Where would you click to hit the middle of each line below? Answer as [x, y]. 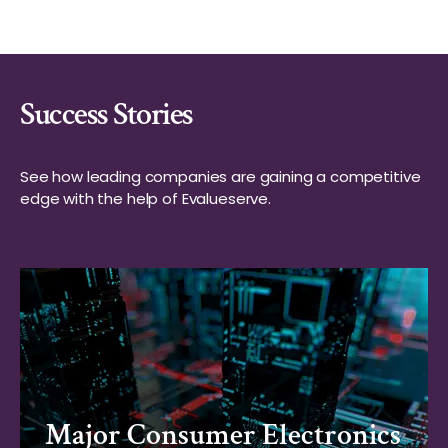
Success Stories [106, 114]
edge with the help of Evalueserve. [145, 198]
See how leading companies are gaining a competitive [220, 176]
